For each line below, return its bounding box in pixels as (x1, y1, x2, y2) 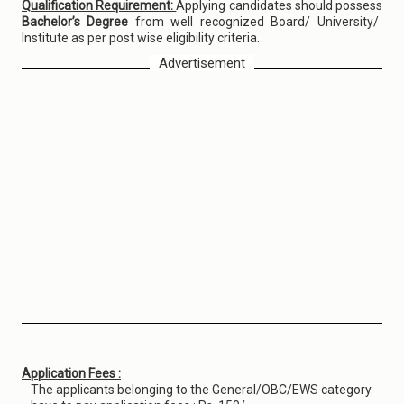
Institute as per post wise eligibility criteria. (22, 31, 260, 45)
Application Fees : (22, 366, 121, 381)
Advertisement (159, 55, 245, 71)
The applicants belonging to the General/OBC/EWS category (31, 382, 372, 397)
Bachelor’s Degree (22, 14, 135, 29)
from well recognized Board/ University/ (134, 14, 379, 29)
